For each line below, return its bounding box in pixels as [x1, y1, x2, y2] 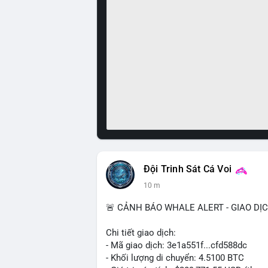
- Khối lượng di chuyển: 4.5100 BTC [106, 252, 244, 263]
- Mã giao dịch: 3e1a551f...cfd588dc [106, 240, 247, 251]
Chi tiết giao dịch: [106, 227, 176, 238]
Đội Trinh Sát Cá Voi [144, 164, 232, 175]
